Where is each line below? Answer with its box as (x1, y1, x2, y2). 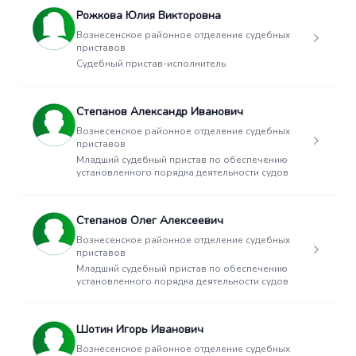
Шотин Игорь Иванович (76, 322, 203, 337)
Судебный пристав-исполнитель (76, 57, 226, 70)
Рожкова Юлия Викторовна (76, 8, 221, 23)
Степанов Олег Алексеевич (76, 213, 223, 228)
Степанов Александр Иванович (76, 104, 243, 119)
